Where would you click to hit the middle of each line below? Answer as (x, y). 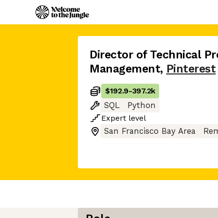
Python (142, 105)
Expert (114, 118)
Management (125, 69)
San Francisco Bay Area (150, 131)
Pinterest (191, 69)
